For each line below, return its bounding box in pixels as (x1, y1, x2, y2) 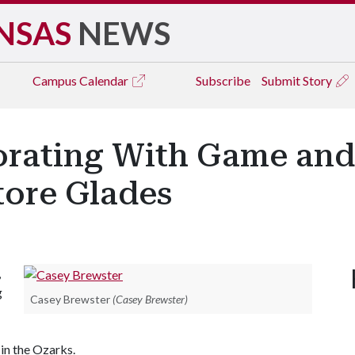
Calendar (79, 73, 131, 88)
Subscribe (196, 73, 250, 88)
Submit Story (261, 73, 334, 88)
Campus (32, 73, 79, 88)
